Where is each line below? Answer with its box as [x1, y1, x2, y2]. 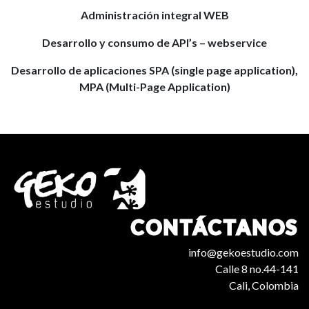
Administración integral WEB [80, 8, 229, 21]
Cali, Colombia [229, 278, 299, 292]
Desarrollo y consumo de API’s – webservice [42, 35, 267, 49]
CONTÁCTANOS [131, 215, 299, 239]
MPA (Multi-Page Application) [79, 79, 230, 93]
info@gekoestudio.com [188, 245, 299, 259]
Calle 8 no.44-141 [215, 261, 299, 275]
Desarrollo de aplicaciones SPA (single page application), [11, 63, 298, 77]
